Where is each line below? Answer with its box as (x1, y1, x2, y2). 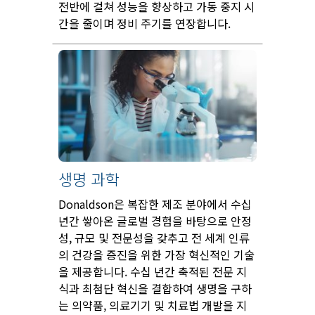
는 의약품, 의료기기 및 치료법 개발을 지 (58, 296, 247, 314)
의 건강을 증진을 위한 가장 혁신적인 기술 (58, 245, 255, 263)
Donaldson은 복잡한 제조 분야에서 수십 (58, 195, 252, 212)
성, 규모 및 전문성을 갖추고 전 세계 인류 (58, 229, 250, 246)
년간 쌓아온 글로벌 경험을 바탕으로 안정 (58, 212, 252, 229)
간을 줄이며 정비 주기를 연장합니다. (58, 14, 231, 32)
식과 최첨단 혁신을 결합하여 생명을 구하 (58, 279, 252, 297)
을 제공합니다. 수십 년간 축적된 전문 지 (58, 262, 247, 280)
